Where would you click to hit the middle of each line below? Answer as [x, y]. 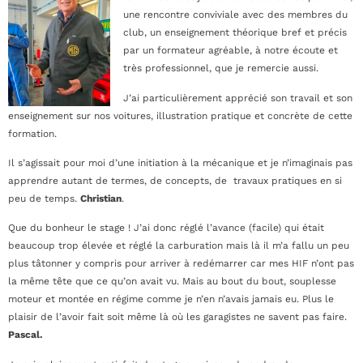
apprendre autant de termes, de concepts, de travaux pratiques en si [175, 181]
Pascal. [25, 335]
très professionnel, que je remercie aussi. [221, 68]
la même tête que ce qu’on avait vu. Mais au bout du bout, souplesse [172, 282]
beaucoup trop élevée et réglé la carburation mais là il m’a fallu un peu [179, 246]
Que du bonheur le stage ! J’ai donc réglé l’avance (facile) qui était [166, 228]
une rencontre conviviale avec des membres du [235, 15]
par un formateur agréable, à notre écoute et [231, 51]
